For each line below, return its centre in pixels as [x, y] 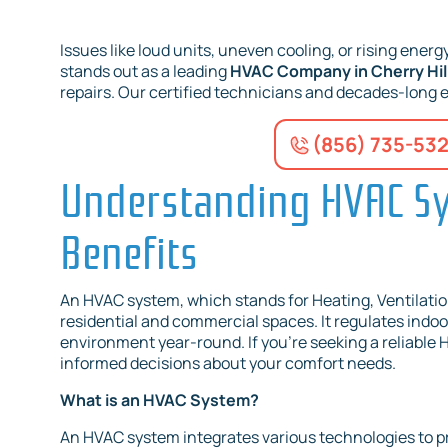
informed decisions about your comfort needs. [228, 363]
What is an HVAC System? [159, 400]
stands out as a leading [145, 71]
